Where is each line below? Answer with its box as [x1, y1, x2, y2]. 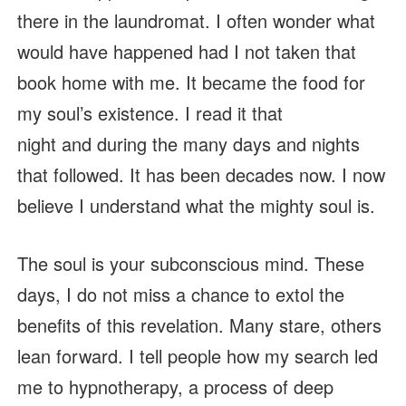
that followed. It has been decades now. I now [16, 161, 385, 188]
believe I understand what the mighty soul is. [16, 192, 375, 219]
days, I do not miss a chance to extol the [16, 281, 344, 308]
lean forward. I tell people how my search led [16, 343, 378, 370]
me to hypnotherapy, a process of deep [16, 373, 333, 401]
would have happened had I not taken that [16, 38, 356, 65]
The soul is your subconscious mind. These [16, 250, 364, 277]
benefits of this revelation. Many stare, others [16, 312, 382, 339]
